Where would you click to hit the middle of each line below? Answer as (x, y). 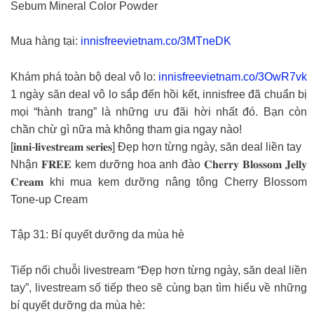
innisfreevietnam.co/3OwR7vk (233, 76)
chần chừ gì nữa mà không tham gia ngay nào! (126, 129)
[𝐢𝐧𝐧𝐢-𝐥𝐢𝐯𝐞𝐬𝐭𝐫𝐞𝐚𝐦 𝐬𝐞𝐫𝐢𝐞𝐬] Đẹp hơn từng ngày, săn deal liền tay (156, 146)
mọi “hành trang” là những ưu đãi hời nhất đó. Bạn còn (159, 111)
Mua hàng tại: (46, 41)
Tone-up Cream (49, 199)
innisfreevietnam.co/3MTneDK (156, 41)
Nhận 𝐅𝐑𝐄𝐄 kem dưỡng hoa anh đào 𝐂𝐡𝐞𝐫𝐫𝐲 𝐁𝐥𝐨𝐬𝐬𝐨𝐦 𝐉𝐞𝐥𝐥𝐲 (159, 164)
